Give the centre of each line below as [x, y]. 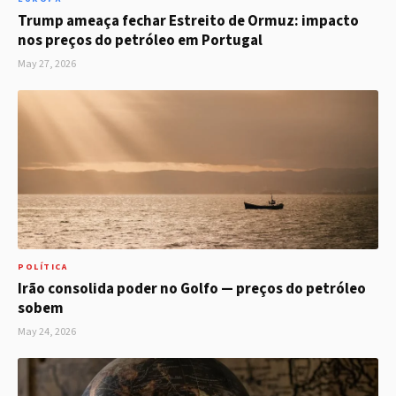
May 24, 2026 [47, 332]
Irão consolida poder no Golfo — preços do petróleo [192, 289]
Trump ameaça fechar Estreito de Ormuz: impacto [188, 22]
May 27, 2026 [47, 65]
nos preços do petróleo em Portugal [140, 41]
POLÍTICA [42, 267]
